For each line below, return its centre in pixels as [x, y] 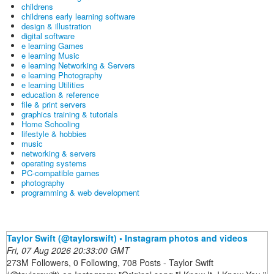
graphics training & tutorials [70, 114]
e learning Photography [62, 75]
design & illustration [56, 26]
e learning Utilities [53, 84]
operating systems [54, 163]
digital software [48, 35]
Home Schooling [50, 124]
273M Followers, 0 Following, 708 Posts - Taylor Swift [110, 262]
